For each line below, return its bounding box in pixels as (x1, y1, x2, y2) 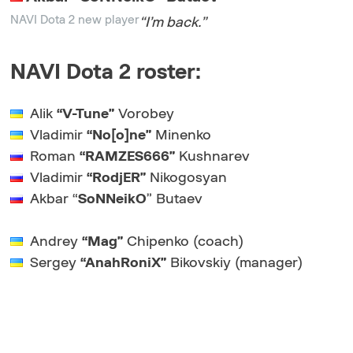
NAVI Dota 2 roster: (10, 61, 202, 83)
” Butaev (147, 191, 203, 206)
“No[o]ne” (87, 128, 152, 143)
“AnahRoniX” (80, 255, 167, 270)
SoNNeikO (78, 191, 147, 206)
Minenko (151, 128, 212, 143)
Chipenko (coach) (123, 234, 244, 249)
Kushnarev (175, 149, 251, 164)
